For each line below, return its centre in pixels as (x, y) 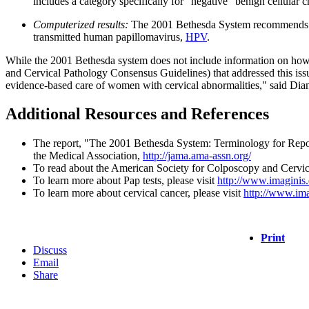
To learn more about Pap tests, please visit (125, 181)
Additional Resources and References (137, 114)
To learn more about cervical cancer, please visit (138, 193)
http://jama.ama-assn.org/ (197, 156)
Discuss (50, 250)
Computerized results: (81, 24)
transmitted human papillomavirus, (109, 37)
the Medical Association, (88, 156)
